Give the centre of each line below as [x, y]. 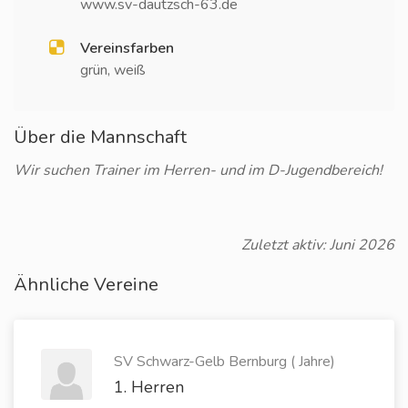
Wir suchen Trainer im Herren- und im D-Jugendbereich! [198, 170]
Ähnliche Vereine [86, 285]
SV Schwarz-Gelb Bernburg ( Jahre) [224, 362]
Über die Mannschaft [100, 137]
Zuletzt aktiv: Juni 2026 [318, 245]
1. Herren [149, 387]
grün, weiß [113, 70]
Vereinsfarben [127, 48]
